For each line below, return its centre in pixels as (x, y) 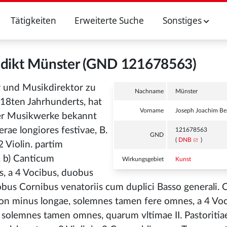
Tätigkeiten (33, 21)
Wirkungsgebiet (143, 159)
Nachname (149, 91)
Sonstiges (183, 21)
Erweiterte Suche (109, 21)
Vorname (152, 110)
